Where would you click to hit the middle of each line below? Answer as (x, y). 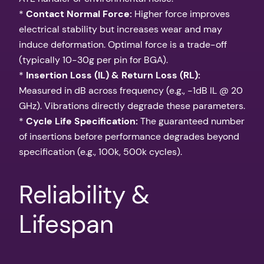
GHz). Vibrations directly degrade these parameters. (132, 105)
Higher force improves (181, 14)
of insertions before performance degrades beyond (129, 136)
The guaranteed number (191, 121)
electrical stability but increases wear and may (121, 29)
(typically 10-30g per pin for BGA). (93, 60)
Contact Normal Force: (79, 14)
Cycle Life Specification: (82, 121)
